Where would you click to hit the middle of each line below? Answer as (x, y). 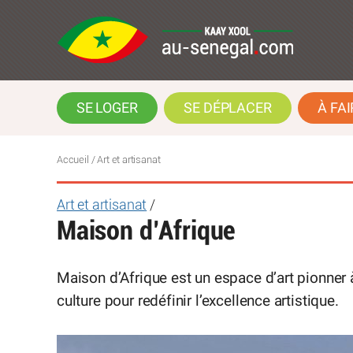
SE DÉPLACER (228, 108)
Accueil (73, 160)
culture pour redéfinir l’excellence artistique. (198, 301)
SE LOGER (107, 108)
